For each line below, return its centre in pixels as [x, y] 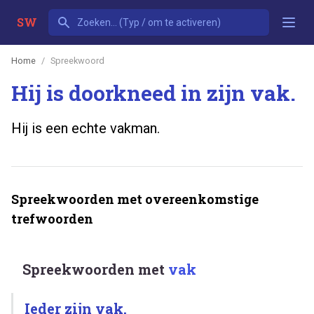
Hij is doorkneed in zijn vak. [153, 93]
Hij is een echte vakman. [86, 128]
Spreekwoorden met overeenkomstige [135, 199]
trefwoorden [52, 218]
